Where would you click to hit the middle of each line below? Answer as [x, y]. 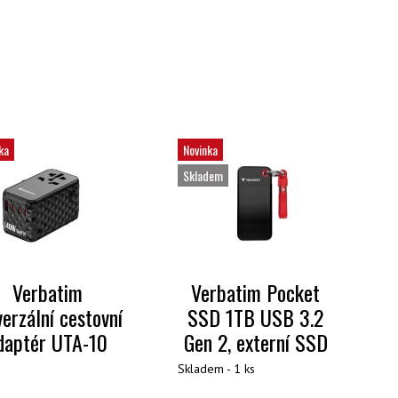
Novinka [200, 150]
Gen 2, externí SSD [255, 342]
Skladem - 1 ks [216, 369]
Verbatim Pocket [256, 293]
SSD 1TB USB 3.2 [256, 318]
